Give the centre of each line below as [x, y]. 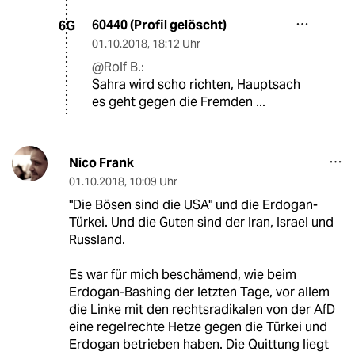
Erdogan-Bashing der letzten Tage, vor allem [199, 292]
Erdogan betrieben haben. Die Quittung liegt [198, 345]
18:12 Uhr [176, 44]
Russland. [97, 240]
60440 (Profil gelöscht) [159, 25]
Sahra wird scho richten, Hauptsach [196, 85]
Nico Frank [101, 163]
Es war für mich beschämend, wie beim [182, 275]
